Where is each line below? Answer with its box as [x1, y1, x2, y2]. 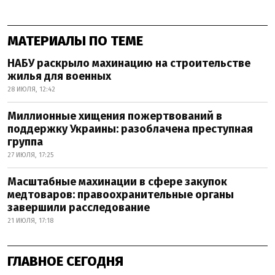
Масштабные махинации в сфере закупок [7, 174, 227, 188]
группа [7, 134, 43, 149]
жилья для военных [7, 69, 111, 83]
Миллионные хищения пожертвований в [7, 109, 222, 123]
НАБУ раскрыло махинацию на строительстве [7, 56, 250, 70]
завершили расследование [7, 200, 150, 214]
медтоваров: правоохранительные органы [7, 187, 234, 201]
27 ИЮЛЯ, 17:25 [7, 150, 53, 159]
